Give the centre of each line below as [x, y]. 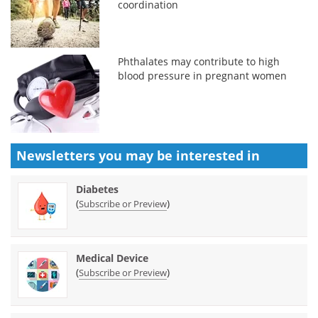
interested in [218, 155]
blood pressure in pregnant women [203, 75]
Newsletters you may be [96, 155]
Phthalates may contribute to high [199, 61]
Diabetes [97, 189]
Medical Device [112, 258]
